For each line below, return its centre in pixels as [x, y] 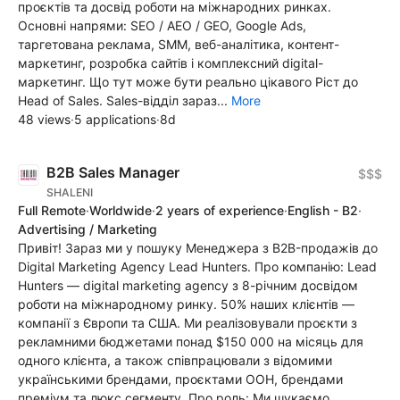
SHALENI [70, 192]
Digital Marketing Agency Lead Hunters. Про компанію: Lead [197, 266]
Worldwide [121, 210]
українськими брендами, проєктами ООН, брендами [180, 379]
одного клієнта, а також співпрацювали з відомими [175, 360]
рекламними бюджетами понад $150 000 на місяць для [191, 341]
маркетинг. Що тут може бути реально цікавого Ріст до [188, 81]
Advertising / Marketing [87, 229]
